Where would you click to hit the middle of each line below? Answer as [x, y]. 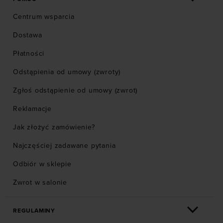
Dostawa [28, 35]
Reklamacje [32, 109]
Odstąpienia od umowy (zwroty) [67, 72]
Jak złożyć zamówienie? [54, 127]
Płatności [29, 54]
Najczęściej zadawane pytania [64, 146]
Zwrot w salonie [40, 183]
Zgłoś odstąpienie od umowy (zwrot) [75, 91]
